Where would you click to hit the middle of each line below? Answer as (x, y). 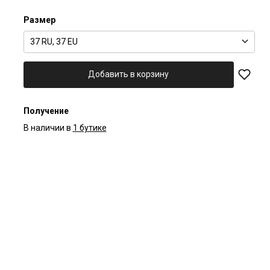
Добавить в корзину (129, 74)
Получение (46, 111)
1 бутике (89, 127)
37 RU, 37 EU (54, 41)
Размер (39, 20)
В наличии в (47, 127)
